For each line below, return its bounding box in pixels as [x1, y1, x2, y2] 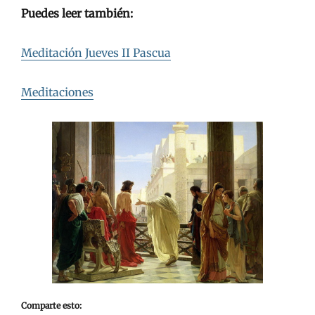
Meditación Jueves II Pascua [21, 45, 171, 60]
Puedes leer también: [21, 6, 133, 20]
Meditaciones [21, 84, 94, 99]
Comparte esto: [21, 300, 82, 311]
